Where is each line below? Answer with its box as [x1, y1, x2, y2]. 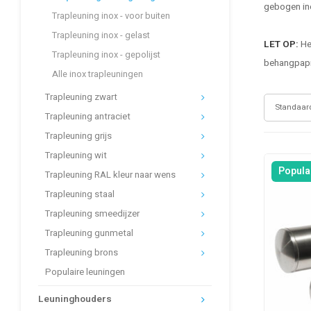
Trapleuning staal [45, 187, 115, 201]
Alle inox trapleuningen [52, 68, 143, 81]
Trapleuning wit [45, 149, 107, 162]
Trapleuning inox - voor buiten [52, 10, 170, 22]
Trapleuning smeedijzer [45, 207, 140, 221]
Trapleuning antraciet [45, 110, 131, 124]
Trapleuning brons [45, 246, 118, 260]
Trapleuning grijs [45, 129, 112, 143]
